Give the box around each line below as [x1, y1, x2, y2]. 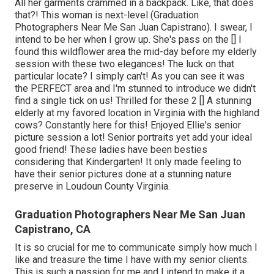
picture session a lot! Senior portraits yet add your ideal [15, 131, 252, 144]
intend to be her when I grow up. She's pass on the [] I [15, 34, 242, 46]
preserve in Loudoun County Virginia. [15, 180, 170, 193]
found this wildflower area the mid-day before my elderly [15, 46, 257, 58]
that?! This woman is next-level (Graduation [15, 9, 199, 21]
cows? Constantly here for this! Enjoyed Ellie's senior [15, 119, 241, 131]
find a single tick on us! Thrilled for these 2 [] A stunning [15, 95, 251, 107]
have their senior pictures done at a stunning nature [15, 168, 232, 180]
